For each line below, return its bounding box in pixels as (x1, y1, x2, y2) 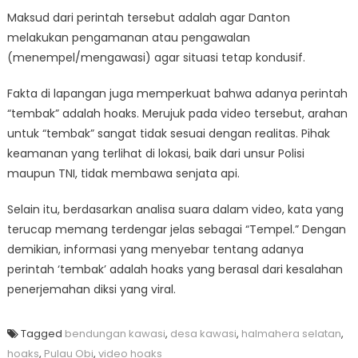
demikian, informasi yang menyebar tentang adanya (6, 241, 304, 258)
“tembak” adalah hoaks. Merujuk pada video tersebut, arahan (6, 105, 348, 122)
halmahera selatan (241, 326, 341, 342)
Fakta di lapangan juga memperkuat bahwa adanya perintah (6, 86, 348, 102)
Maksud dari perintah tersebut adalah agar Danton (6, 10, 290, 26)
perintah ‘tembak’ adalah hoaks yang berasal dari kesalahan (6, 261, 343, 278)
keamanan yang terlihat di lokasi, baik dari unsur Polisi (6, 145, 304, 162)
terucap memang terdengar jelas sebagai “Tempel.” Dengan (6, 221, 346, 238)
